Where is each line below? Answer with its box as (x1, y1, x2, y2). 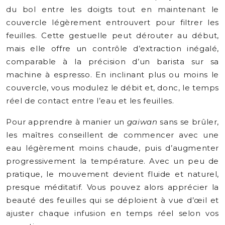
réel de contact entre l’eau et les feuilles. (6, 96, 174, 105)
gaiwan (127, 117, 158, 127)
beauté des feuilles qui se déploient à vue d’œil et (6, 195, 219, 205)
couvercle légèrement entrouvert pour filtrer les (6, 18, 219, 27)
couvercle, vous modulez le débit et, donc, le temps (6, 83, 219, 92)
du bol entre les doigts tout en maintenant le (6, 5, 219, 14)
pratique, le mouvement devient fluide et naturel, (6, 169, 219, 179)
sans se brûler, (157, 117, 219, 127)
